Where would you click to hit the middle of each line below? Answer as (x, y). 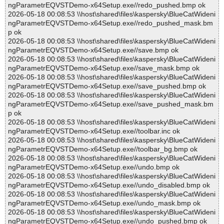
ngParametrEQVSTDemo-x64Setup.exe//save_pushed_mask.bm (111, 104)
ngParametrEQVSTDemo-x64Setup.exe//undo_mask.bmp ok (104, 203)
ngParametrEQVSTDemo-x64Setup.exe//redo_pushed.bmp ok (107, 5)
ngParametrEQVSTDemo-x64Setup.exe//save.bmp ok (93, 50)
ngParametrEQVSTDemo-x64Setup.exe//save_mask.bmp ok (104, 68)
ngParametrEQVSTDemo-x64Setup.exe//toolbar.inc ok (94, 131)
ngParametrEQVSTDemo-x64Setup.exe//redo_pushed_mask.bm (110, 23)
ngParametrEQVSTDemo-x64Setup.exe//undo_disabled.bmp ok (109, 185)
